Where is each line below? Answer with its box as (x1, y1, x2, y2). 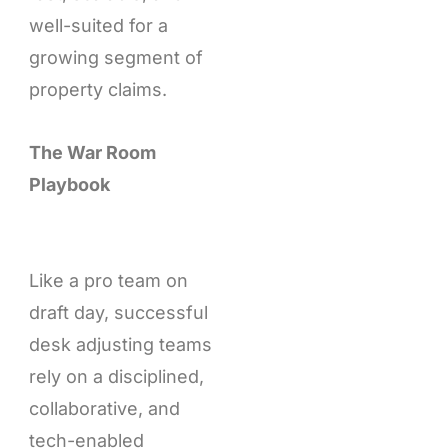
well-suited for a (28, 14, 168, 36)
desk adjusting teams (28, 333, 212, 355)
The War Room (28, 142, 156, 164)
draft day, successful (28, 301, 208, 323)
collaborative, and (28, 397, 180, 419)
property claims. (28, 78, 167, 100)
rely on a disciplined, (28, 365, 204, 387)
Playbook (28, 174, 110, 196)
